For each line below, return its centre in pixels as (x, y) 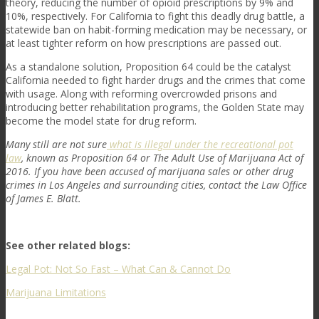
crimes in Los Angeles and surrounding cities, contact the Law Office (156, 184)
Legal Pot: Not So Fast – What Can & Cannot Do (118, 268)
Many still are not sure (56, 144)
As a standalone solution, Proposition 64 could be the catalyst (148, 66)
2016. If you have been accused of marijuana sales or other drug (150, 171)
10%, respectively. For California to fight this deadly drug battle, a (155, 16)
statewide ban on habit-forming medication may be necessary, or (156, 29)
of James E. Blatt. (43, 198)
